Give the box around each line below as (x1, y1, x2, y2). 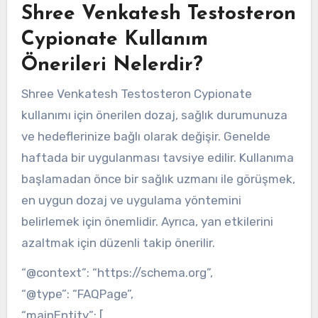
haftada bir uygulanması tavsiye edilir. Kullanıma (21, 150, 294, 165)
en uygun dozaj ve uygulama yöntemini (21, 192, 241, 207)
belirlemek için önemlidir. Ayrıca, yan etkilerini (21, 214, 273, 229)
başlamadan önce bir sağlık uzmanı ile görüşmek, (21, 171, 295, 186)
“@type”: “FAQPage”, (21, 287, 133, 302)
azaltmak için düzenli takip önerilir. (21, 235, 215, 250)
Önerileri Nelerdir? (21, 55, 203, 76)
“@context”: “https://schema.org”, (21, 265, 213, 280)
